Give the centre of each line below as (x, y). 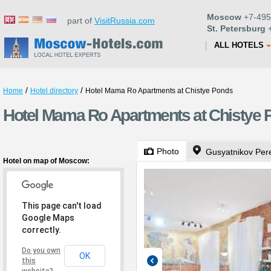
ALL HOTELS (239, 45)
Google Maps (48, 218)
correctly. (41, 230)
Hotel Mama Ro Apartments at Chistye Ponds (159, 91)
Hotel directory (54, 91)
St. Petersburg (236, 28)
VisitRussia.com (125, 21)
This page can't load (62, 206)
